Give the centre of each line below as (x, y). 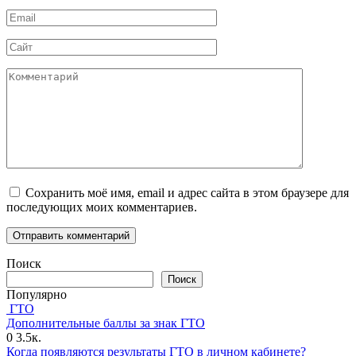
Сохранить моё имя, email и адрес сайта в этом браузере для (187, 192)
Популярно (37, 294)
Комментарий (43, 74)
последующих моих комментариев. (102, 207)
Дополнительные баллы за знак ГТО (106, 323)
